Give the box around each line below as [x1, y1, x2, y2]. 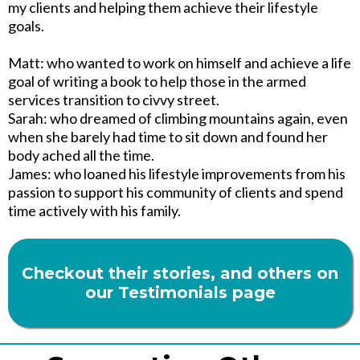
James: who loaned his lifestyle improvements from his [8, 164, 346, 182]
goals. [8, 16, 44, 35]
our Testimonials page [84, 282, 276, 302]
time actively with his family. [8, 201, 181, 219]
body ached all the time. [8, 145, 154, 164]
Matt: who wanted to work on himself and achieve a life [8, 53, 351, 72]
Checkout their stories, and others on [22, 263, 338, 283]
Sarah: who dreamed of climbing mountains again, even [8, 108, 348, 127]
